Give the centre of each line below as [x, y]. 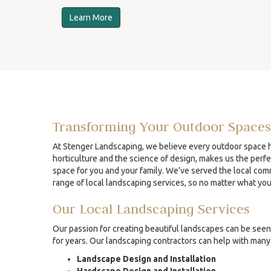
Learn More [91, 18]
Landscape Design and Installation [146, 259]
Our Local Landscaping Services [151, 209]
